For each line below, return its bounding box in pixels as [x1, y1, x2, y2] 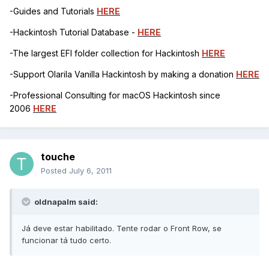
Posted [41, 166, 69, 176]
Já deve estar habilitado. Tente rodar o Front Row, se [22, 223, 222, 234]
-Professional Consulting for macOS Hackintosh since [10, 90, 220, 101]
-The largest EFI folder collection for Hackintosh [10, 48, 202, 59]
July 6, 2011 [69, 166, 112, 176]
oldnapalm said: [32, 197, 98, 207]
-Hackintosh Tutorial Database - [10, 27, 138, 38]
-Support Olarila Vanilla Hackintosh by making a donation [10, 69, 236, 80]
